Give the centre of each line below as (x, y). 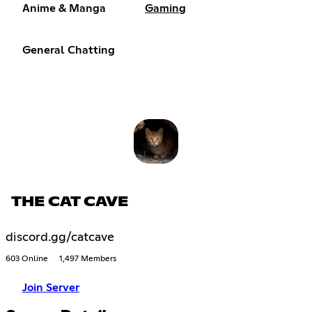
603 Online (27, 259)
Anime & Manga (64, 9)
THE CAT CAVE (70, 202)
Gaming (165, 9)
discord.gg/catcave (60, 237)
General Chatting (69, 50)
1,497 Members (88, 259)
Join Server (51, 287)
